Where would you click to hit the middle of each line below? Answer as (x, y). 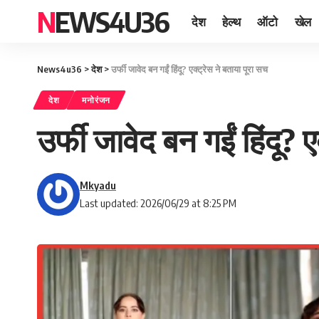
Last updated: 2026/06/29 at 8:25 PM (158, 203)
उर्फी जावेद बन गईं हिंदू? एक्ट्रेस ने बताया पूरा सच (189, 69)
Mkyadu (98, 185)
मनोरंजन (96, 100)
